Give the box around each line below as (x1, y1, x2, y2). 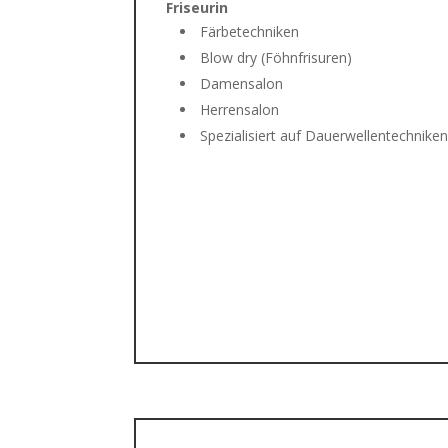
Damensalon (200, 73, 284, 93)
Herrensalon (200, 99, 280, 119)
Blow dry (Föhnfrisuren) (200, 47, 353, 67)
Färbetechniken (200, 21, 300, 41)
